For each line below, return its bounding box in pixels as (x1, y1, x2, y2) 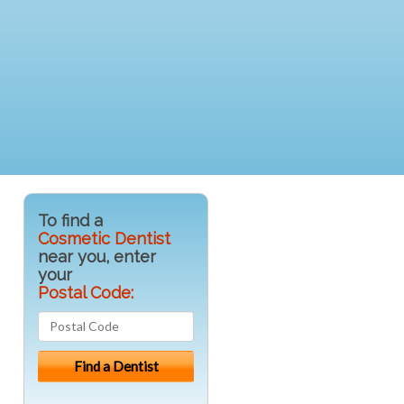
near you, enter (38, 246, 156, 266)
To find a (38, 210, 103, 230)
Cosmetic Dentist (38, 228, 170, 248)
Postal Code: (38, 282, 133, 302)
